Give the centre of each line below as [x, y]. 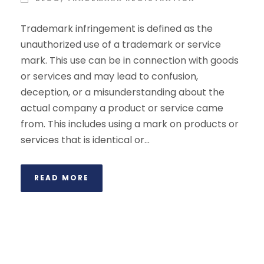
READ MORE [62, 178]
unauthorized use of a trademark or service [121, 44]
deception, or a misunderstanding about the [123, 92]
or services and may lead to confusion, [109, 76]
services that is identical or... [85, 140]
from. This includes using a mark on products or [130, 124]
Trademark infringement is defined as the [117, 29]
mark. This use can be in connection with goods [130, 60]
